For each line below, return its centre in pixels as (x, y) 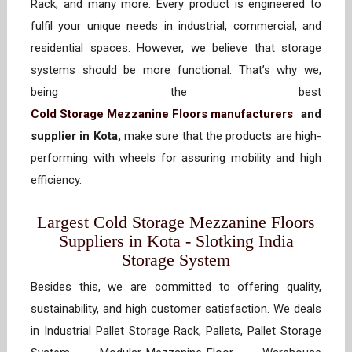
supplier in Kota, (76, 136)
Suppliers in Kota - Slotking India (176, 241)
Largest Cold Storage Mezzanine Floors (176, 222)
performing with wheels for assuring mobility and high (176, 158)
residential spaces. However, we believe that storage (176, 48)
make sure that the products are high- (221, 136)
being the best (176, 92)
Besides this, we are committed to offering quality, (176, 287)
